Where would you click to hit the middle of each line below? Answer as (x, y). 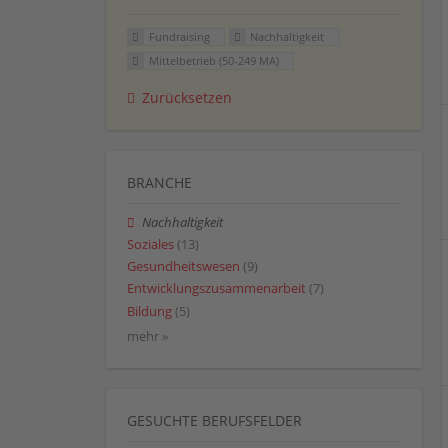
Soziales (150, 245)
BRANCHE (159, 182)
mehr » (147, 336)
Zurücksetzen (187, 97)
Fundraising (179, 37)
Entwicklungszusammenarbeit (216, 289)
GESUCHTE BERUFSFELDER (214, 420)
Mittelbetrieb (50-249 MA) (213, 61)
